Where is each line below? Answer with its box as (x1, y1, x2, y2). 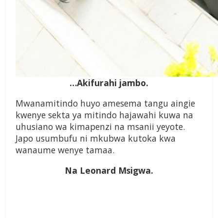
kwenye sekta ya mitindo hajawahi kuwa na (16, 109, 193, 121)
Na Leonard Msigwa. (65, 164, 153, 177)
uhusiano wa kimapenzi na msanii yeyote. (16, 121, 185, 133)
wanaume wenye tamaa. (16, 144, 114, 156)
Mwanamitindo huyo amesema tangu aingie (16, 97, 195, 109)
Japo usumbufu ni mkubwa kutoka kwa (16, 132, 176, 145)
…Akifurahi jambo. (70, 77, 148, 89)
